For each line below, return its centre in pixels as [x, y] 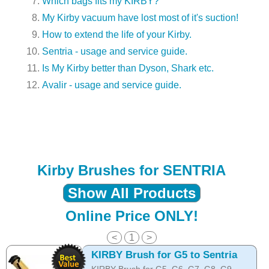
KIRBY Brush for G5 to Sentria [164, 254]
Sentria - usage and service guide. [115, 51]
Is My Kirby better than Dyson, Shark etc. [128, 68]
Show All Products [131, 193]
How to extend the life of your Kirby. [117, 34]
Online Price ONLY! [131, 216]
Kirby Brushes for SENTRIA [131, 170]
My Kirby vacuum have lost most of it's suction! [140, 17]
